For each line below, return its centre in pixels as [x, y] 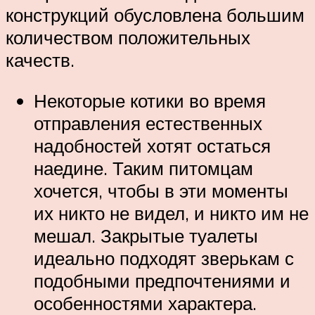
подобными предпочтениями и [162, 280]
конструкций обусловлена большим [155, 15]
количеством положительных [128, 38]
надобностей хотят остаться [152, 145]
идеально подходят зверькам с [164, 258]
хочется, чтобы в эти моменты [161, 190]
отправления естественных [148, 123]
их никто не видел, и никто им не [171, 213]
